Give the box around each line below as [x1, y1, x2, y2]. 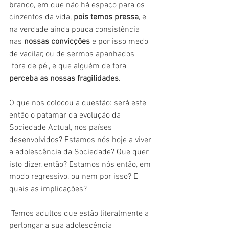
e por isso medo [90, 36, 150, 47]
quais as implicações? [9, 184, 87, 194]
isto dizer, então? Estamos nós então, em [9, 159, 153, 170]
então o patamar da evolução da [9, 110, 123, 121]
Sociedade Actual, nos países [9, 122, 114, 133]
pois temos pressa [74, 12, 139, 22]
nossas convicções [24, 36, 90, 47]
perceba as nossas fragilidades [9, 73, 119, 84]
